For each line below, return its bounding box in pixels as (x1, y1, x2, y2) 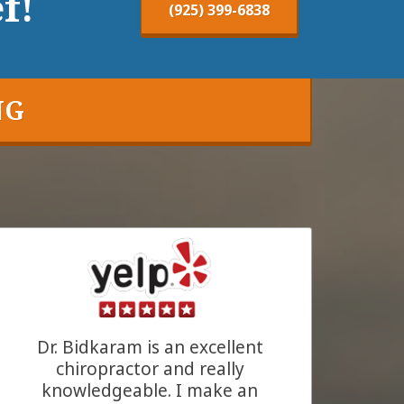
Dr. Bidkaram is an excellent (36, 335, 50, 359)
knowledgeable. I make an (41, 378, 258, 402)
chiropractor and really (55, 356, 244, 381)
